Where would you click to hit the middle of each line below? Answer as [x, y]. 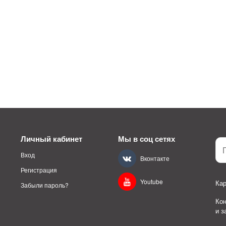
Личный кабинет [51, 139]
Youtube [151, 182]
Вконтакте [155, 158]
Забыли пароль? [44, 185]
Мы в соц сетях [146, 139]
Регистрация [39, 169]
